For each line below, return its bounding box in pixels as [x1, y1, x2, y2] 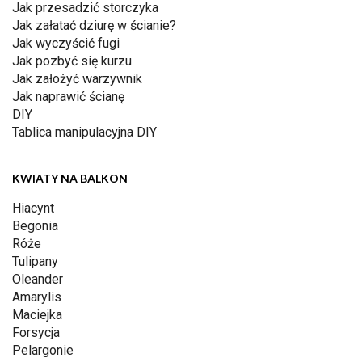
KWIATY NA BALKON [12, 171, 128, 186]
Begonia [12, 218, 58, 234]
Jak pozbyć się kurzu [12, 53, 132, 69]
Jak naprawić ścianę [12, 89, 124, 105]
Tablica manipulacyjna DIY [12, 124, 157, 141]
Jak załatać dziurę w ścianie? [12, 18, 176, 34]
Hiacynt [12, 200, 54, 217]
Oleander [12, 271, 63, 288]
